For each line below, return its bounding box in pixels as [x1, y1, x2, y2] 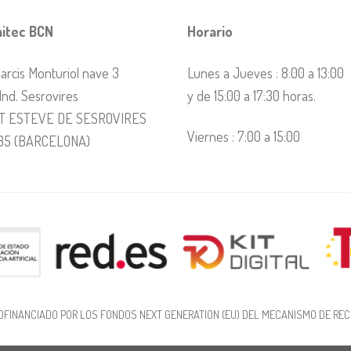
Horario [187, 22, 233, 41]
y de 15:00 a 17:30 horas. [187, 85, 316, 104]
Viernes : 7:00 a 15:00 [187, 127, 300, 146]
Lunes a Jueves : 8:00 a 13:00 [187, 63, 344, 81]
